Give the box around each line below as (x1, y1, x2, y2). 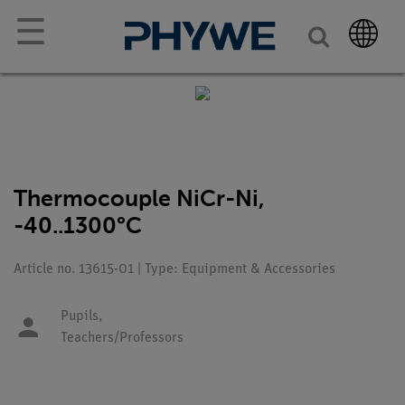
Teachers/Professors (61, 331, 184, 345)
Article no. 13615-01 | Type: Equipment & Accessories (14, 262, 335, 277)
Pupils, (61, 309, 102, 324)
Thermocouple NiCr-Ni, (14, 184, 265, 212)
